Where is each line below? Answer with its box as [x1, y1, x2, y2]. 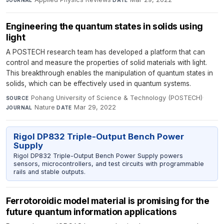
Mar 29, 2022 [74, 103, 116, 111]
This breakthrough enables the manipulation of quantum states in [6, 69, 213, 77]
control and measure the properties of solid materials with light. [6, 58, 207, 67]
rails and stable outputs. [13, 167, 85, 175]
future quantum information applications [6, 206, 177, 217]
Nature [34, 103, 55, 111]
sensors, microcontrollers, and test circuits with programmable [13, 159, 204, 167]
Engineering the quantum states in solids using [6, 21, 203, 32]
